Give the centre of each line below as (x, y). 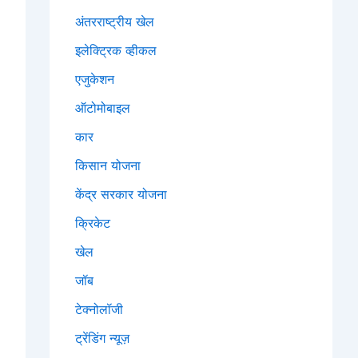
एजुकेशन (95, 80)
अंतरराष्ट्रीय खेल (115, 22)
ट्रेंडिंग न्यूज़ (102, 338)
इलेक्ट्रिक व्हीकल (116, 51)
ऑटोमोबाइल (103, 108)
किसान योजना (108, 166)
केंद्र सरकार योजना (121, 195)
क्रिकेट (93, 223)
